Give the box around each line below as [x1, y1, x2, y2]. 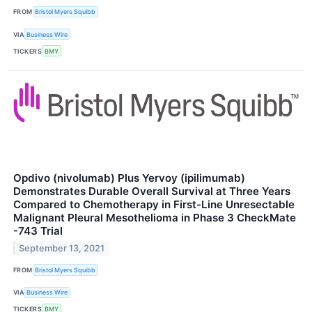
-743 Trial [13, 224, 63, 238]
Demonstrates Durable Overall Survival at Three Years [13, 185, 290, 198]
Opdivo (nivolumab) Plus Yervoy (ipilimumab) [13, 171, 245, 185]
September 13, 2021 [19, 243, 105, 254]
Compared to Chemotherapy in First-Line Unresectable [13, 198, 295, 212]
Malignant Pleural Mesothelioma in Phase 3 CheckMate [13, 211, 296, 225]
